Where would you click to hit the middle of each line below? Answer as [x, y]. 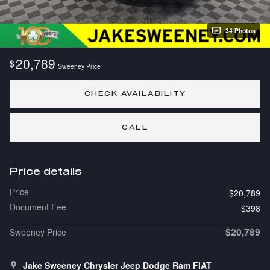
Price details [46, 171]
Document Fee [38, 207]
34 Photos [240, 30]
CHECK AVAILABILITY [135, 93]
